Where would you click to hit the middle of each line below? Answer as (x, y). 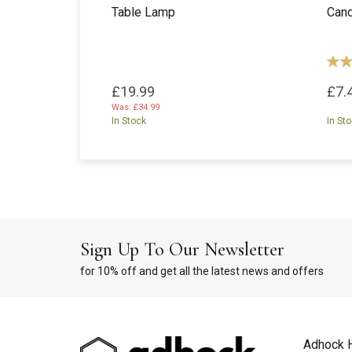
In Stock (129, 121)
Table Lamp (143, 12)
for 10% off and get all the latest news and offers (202, 271)
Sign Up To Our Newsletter (182, 249)
